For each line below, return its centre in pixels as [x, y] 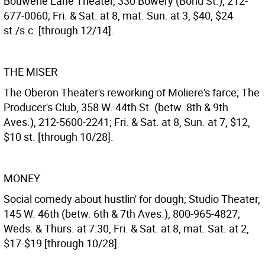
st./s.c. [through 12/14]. [59, 30]
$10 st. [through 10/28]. [59, 137]
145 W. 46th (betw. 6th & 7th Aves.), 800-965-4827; [122, 214]
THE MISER [30, 72]
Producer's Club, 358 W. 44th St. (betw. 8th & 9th [116, 107]
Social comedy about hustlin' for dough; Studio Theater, [132, 199]
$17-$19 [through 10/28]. [62, 243]
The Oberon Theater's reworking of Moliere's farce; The [132, 92]
